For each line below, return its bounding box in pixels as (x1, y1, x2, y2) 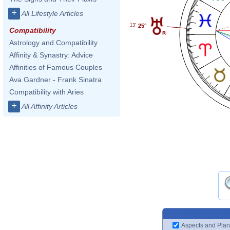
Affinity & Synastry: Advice (9, 51, 93, 59)
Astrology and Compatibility (9, 39, 98, 47)
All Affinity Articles (22, 102, 78, 110)
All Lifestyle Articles (22, 9, 83, 17)
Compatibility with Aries (9, 88, 84, 96)
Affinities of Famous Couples (9, 63, 102, 71)
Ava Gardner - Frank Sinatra (9, 75, 102, 84)
